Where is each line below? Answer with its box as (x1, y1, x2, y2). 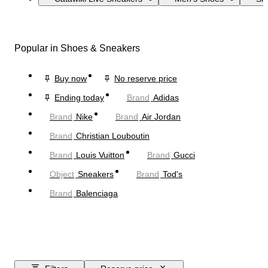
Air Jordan (142, 111, 181, 121)
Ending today (54, 92, 104, 102)
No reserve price (114, 73, 177, 83)
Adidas (153, 92, 179, 102)
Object (50, 169, 74, 179)
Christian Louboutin (76, 130, 150, 141)
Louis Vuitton (76, 150, 124, 160)
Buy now (54, 73, 87, 83)
